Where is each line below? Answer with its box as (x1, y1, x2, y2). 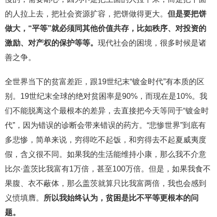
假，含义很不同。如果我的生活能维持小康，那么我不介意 (5, 150, 206, 158)
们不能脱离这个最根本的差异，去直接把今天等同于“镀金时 (5, 106, 209, 115)
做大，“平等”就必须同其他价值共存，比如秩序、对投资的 (5, 24, 206, 32)
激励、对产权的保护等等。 (5, 38, 98, 47)
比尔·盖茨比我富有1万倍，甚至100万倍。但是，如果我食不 (5, 164, 211, 173)
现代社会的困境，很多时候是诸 (98, 38, 206, 47)
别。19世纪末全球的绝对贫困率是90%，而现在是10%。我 (5, 92, 207, 100)
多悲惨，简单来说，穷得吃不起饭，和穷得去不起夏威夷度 (5, 135, 206, 144)
